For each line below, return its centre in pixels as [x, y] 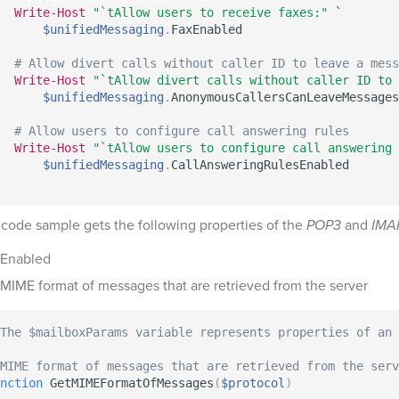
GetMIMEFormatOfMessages [128, 383]
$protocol [253, 383]
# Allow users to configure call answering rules [182, 131]
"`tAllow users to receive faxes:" [210, 12]
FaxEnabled [207, 29]
